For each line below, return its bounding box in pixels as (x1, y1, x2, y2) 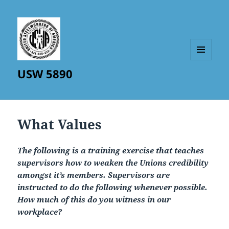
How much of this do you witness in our (17, 194, 171, 205)
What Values (17, 115, 102, 134)
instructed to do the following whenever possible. (17, 182, 208, 193)
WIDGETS (190, 77, 219, 86)
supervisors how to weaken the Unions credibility (17, 157, 209, 168)
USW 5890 (17, 66, 73, 82)
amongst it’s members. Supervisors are (17, 170, 170, 180)
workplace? (17, 207, 62, 217)
